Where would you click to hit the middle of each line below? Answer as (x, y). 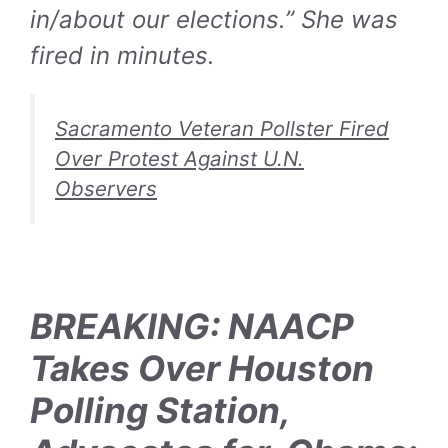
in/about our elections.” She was (214, 19)
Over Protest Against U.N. (179, 158)
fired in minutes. (122, 55)
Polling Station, (160, 409)
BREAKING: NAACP (192, 325)
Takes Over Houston (202, 367)
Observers (106, 188)
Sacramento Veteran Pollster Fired (222, 128)
